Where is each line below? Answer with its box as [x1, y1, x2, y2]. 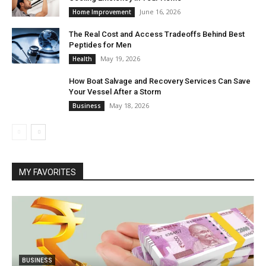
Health [72, 55, 92, 64]
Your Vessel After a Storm [69, 87, 161, 97]
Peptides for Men [69, 40, 131, 50]
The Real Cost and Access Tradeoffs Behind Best [69, 30, 245, 39]
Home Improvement [72, 8, 131, 17]
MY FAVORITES [19, 167, 76, 178]
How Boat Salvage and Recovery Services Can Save [69, 77, 251, 86]
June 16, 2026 [140, 7, 180, 17]
